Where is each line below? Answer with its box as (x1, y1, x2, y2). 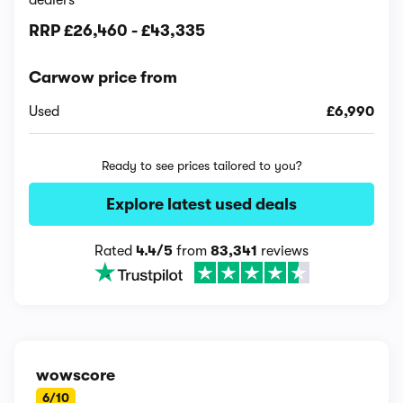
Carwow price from (29, 68, 177, 86)
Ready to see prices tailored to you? (101, 158, 302, 173)
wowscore (36, 366, 115, 384)
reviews (257, 243, 309, 259)
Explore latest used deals (106, 195, 297, 213)
